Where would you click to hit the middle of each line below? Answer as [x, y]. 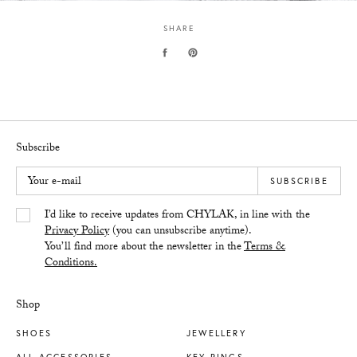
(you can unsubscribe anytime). [180, 231]
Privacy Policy [77, 231]
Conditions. [71, 263]
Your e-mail [55, 182]
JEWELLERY [216, 333]
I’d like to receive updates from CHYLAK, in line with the [177, 216]
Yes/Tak [34, 216]
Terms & [265, 247]
